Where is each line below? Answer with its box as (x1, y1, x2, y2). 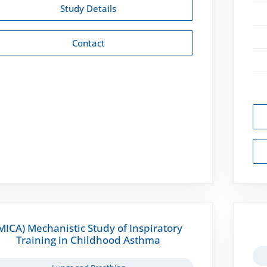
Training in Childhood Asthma (16, 232, 161, 247)
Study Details (60, 2, 117, 14)
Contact (72, 36, 105, 49)
